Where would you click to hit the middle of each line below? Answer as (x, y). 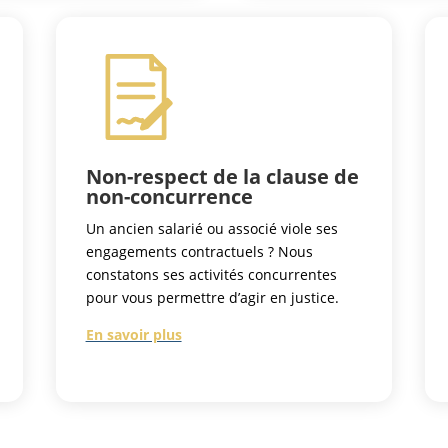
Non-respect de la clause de (222, 177)
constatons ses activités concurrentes (211, 275)
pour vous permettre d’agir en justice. (212, 298)
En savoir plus (133, 335)
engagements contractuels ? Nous (199, 252)
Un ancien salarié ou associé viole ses (211, 229)
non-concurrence (169, 197)
